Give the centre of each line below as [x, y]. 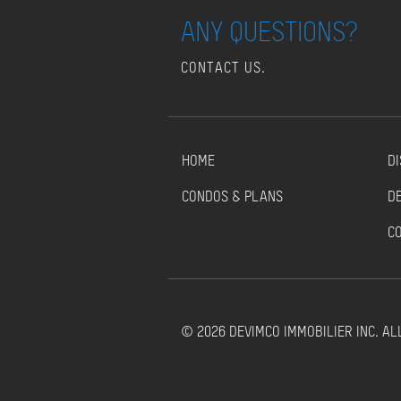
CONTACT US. [223, 68]
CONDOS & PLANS [232, 197]
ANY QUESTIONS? [269, 32]
